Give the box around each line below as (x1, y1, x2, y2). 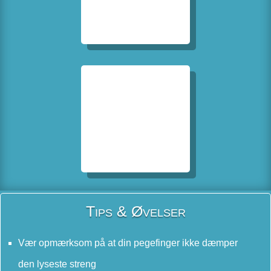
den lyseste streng (18, 258, 96, 269)
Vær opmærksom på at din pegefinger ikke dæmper (18, 237, 238, 248)
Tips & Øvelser (85, 202, 186, 220)
